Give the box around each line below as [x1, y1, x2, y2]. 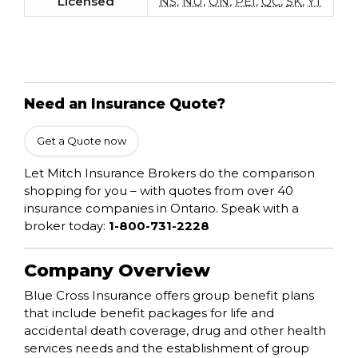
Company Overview [24, 260, 210, 282]
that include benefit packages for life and [24, 305, 274, 321]
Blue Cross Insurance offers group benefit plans [24, 288, 314, 304]
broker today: [24, 218, 109, 234]
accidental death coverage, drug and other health [24, 323, 326, 339]
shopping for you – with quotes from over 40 [24, 183, 293, 199]
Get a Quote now [37, 134, 126, 148]
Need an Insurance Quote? [24, 95, 225, 113]
